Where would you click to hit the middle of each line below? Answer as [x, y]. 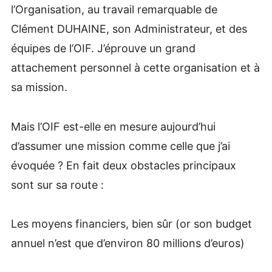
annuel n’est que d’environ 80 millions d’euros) [127, 243]
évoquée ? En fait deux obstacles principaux [123, 165]
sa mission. [39, 87]
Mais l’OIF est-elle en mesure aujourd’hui [113, 126]
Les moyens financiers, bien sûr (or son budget [131, 224]
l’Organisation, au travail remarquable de [114, 10]
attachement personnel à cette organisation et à [135, 68]
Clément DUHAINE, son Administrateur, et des [129, 29]
